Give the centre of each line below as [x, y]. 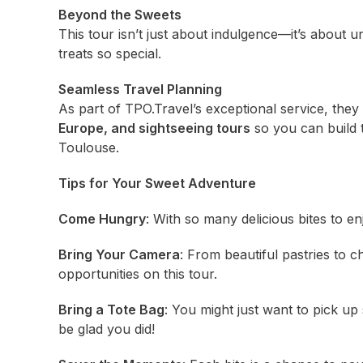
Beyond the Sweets [120, 15]
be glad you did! [107, 329]
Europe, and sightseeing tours [154, 128]
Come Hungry [102, 219]
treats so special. [110, 53]
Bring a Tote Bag [111, 310]
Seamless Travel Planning [140, 89]
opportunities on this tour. [138, 274]
